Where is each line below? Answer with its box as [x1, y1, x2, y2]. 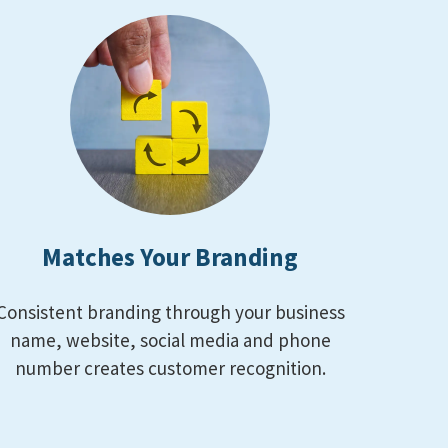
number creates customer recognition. [14, 356, 326, 381]
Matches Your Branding [42, 241, 299, 274]
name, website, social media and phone [9, 328, 331, 353]
